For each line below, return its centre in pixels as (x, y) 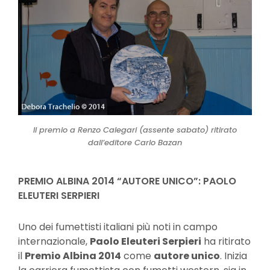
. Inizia (234, 256)
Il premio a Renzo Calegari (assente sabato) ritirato (135, 130)
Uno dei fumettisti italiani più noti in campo (118, 227)
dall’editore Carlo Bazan (135, 142)
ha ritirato (226, 241)
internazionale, (54, 241)
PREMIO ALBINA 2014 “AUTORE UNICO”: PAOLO (127, 181)
